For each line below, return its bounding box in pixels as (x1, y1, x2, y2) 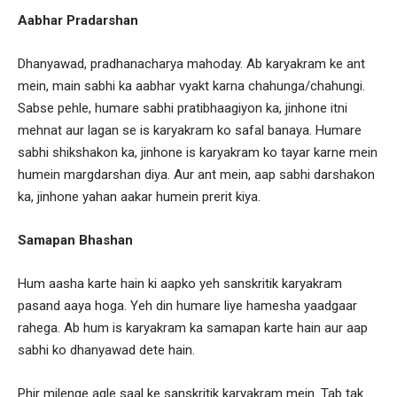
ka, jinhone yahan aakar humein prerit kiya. (18, 188, 261, 205)
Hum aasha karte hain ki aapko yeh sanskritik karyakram (18, 275, 342, 292)
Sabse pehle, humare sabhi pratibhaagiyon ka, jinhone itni (18, 99, 347, 116)
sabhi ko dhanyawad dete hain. (18, 341, 195, 358)
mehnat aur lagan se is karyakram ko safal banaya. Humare (18, 121, 362, 138)
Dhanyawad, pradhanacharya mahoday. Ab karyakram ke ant (18, 55, 365, 72)
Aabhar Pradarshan (18, 12, 138, 28)
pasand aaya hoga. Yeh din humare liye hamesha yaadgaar (18, 297, 357, 314)
